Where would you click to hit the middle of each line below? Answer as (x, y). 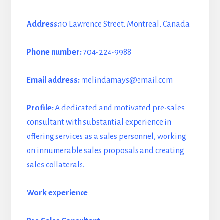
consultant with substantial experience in (99, 123)
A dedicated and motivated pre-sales (120, 108)
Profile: (41, 108)
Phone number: (54, 52)
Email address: (53, 80)
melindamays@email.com (126, 80)
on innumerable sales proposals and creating (105, 151)
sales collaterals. (55, 165)
